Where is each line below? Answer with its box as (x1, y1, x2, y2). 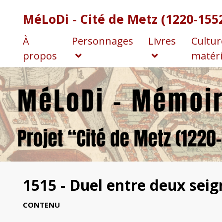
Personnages (71, 34, 133, 48)
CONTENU (22, 200, 60, 210)
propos (22, 49, 57, 62)
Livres (148, 34, 176, 48)
